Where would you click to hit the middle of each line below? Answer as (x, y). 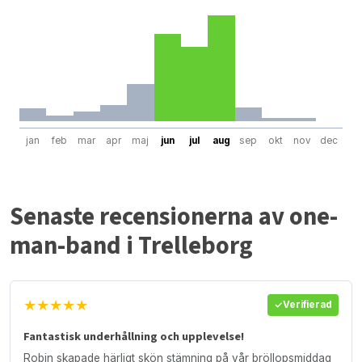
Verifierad (307, 305)
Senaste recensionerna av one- (174, 217)
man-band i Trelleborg (131, 246)
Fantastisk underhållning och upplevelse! (134, 336)
